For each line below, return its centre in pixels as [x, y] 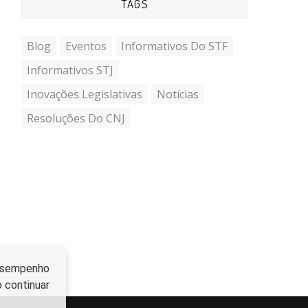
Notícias [178, 94]
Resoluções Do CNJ [76, 118]
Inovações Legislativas [85, 94]
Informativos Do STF [174, 46]
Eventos [86, 46]
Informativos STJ [70, 70]
